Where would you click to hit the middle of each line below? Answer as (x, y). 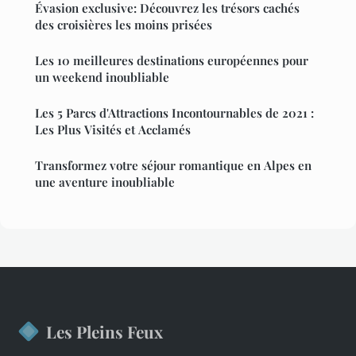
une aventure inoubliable (105, 182)
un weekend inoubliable (102, 77)
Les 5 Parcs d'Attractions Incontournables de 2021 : (174, 112)
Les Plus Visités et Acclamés (113, 129)
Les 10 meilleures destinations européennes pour (172, 60)
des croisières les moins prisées (124, 24)
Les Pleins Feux (104, 331)
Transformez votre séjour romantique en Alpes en (173, 165)
